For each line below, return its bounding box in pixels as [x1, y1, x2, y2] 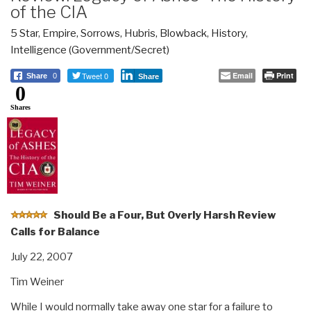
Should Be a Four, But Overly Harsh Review [53, 208, 276, 221]
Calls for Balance [10, 225, 100, 238]
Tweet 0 [82, 69, 108, 81]
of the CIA [10, 1, 87, 22]
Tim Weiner [10, 275, 64, 288]
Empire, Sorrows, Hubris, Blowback [42, 26, 207, 40]
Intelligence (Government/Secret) [10, 43, 169, 56]
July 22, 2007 [10, 250, 73, 263]
